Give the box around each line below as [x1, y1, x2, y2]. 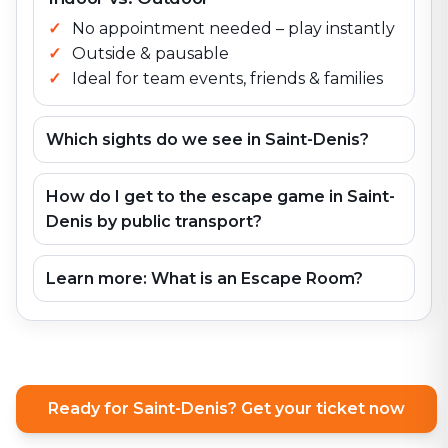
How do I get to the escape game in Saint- [46, 187, 395, 206]
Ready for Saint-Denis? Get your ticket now [48, 399, 405, 418]
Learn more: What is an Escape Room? [46, 269, 363, 288]
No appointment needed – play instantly [72, 19, 395, 38]
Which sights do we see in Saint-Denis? [46, 130, 369, 149]
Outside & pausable [72, 44, 229, 63]
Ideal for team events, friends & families [72, 69, 383, 88]
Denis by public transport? [46, 212, 262, 231]
